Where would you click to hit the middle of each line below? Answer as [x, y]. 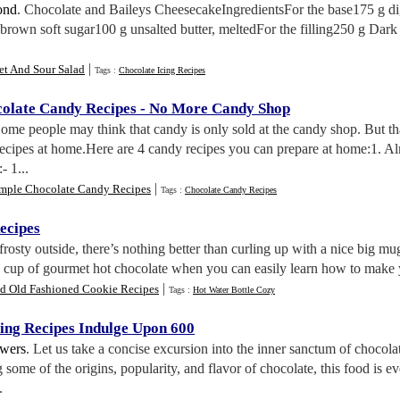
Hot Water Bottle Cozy [234, 290]
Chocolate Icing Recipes [162, 70]
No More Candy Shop [220, 108]
